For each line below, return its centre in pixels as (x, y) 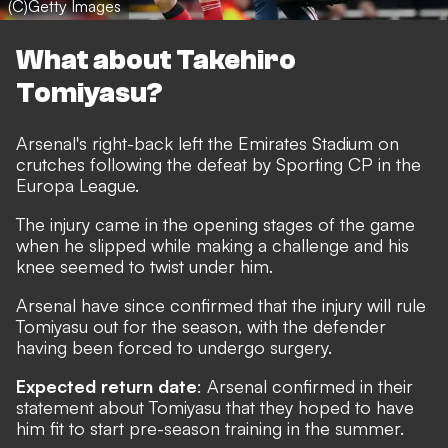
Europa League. (77, 184)
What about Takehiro (156, 59)
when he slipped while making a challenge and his (212, 244)
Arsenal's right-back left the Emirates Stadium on (207, 142)
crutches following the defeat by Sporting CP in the (218, 163)
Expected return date (106, 385)
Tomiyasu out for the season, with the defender (201, 325)
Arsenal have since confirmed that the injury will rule (221, 304)
